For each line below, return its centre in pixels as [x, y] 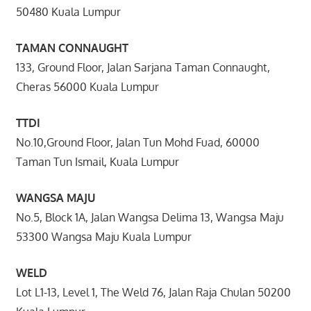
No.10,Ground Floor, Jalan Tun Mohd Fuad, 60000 [137, 142]
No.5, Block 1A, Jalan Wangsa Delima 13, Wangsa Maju [150, 217]
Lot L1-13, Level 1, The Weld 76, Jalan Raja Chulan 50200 [153, 292]
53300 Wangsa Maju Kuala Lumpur [103, 236]
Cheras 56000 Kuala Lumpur [87, 86]
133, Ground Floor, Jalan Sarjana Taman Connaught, [143, 67]
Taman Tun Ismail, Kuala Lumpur [97, 161]
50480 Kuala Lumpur [68, 11]
